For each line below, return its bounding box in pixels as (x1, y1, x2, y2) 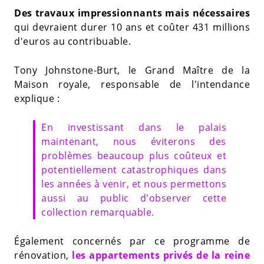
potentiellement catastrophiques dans (41, 163, 226, 176)
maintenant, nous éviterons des (41, 134, 226, 148)
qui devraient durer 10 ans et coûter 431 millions (14, 20, 250, 34)
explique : (14, 91, 60, 105)
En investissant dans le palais (41, 120, 226, 134)
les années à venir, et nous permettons (41, 177, 226, 190)
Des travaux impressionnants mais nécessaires (14, 6, 250, 19)
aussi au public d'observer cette (41, 191, 226, 204)
